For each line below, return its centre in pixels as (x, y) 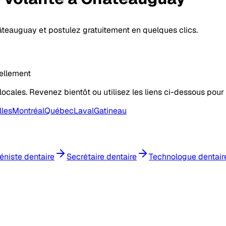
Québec (59, 110)
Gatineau (110, 110)
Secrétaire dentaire (102, 157)
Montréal (28, 110)
